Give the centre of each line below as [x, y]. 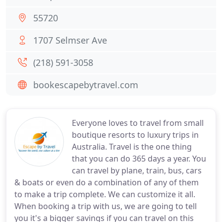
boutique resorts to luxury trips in [135, 135]
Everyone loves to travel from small [138, 123]
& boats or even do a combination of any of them [107, 182]
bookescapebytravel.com [86, 85]
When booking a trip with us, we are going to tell [106, 206]
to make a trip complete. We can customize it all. [105, 194]
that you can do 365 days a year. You [139, 159]
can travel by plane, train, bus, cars [137, 170]
